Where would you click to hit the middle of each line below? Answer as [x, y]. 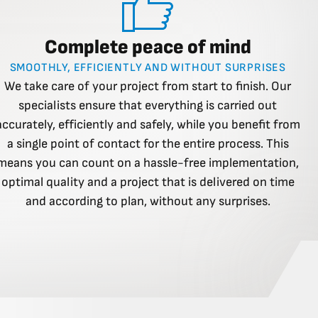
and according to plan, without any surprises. [148, 202]
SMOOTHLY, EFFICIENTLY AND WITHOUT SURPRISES [148, 68]
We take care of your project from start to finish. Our [148, 87]
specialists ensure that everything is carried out [148, 106]
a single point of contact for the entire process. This [148, 144]
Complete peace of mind [148, 48]
